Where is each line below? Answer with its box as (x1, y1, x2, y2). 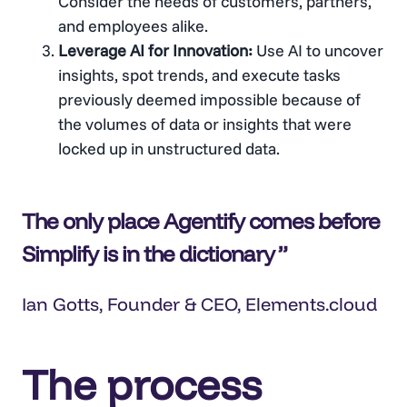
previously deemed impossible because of (58, 88, 361, 110)
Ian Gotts (22, 292, 99, 315)
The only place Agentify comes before (22, 206, 380, 234)
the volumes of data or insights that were (58, 113, 352, 134)
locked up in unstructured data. (58, 137, 280, 159)
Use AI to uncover (253, 39, 383, 61)
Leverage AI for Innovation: (58, 39, 253, 61)
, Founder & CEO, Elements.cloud (99, 292, 377, 315)
